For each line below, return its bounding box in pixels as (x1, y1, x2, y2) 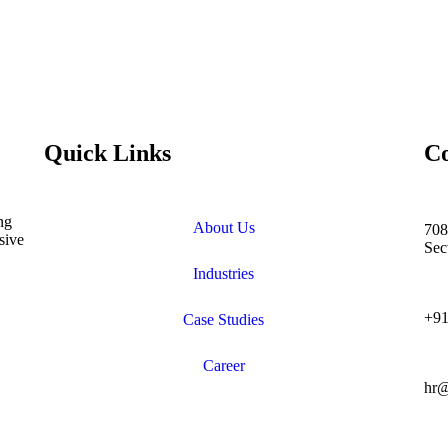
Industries (193, 265, 255, 283)
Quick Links (43, 140, 171, 167)
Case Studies (183, 311, 265, 329)
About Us (192, 219, 255, 237)
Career (202, 357, 245, 375)
